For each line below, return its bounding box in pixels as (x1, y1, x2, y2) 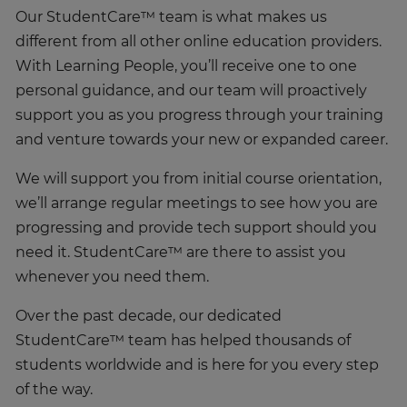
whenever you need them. (15, 270, 209, 285)
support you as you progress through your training (15, 108, 383, 124)
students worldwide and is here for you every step (15, 358, 379, 373)
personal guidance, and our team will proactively (15, 84, 367, 99)
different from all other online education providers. (15, 35, 382, 50)
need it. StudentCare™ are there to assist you (15, 245, 346, 261)
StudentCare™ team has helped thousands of (15, 333, 351, 349)
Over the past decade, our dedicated (15, 309, 282, 324)
